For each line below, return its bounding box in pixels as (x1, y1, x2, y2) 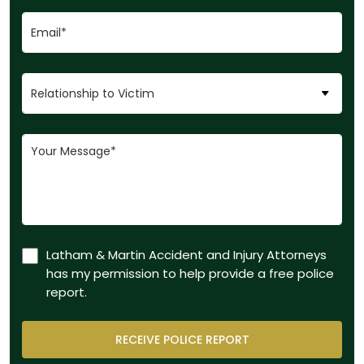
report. (46, 284, 87, 301)
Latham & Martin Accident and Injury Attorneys (46, 246, 327, 263)
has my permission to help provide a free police (46, 265, 334, 282)
